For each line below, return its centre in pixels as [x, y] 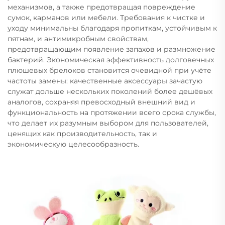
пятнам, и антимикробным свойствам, [78, 38]
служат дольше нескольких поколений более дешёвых [110, 91]
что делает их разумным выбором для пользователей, [108, 123]
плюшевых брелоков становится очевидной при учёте [109, 70]
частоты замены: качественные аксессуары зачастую [105, 81]
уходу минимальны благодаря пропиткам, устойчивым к [112, 28]
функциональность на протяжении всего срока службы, [112, 112]
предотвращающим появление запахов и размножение [111, 49]
